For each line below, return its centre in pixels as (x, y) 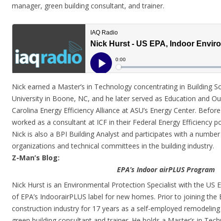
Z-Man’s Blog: (36, 158)
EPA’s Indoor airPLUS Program (166, 169)
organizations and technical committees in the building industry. (113, 146)
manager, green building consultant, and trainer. (88, 6)
